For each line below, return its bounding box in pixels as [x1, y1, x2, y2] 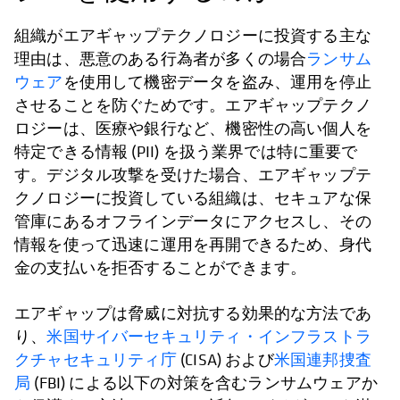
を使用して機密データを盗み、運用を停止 [62, 71, 371, 93]
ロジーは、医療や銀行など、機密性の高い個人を [14, 118, 371, 139]
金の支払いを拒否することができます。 [14, 257, 307, 279]
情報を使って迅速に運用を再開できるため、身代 [14, 234, 371, 255]
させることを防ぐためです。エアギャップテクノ [14, 95, 371, 116]
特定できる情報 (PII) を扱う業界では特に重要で [14, 141, 358, 162]
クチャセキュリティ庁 [14, 349, 177, 371]
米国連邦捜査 [273, 349, 371, 371]
